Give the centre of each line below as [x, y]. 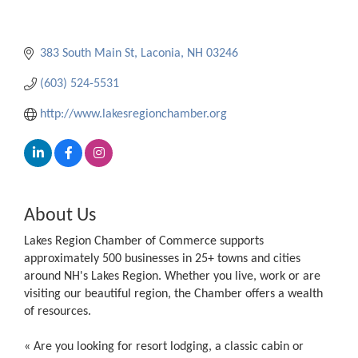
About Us [60, 216]
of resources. [58, 312]
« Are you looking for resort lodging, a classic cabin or [164, 347]
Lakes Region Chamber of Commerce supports [144, 242]
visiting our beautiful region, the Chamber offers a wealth [173, 294]
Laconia [161, 54]
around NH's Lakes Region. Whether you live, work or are [172, 277]
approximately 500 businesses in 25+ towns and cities [162, 259]
